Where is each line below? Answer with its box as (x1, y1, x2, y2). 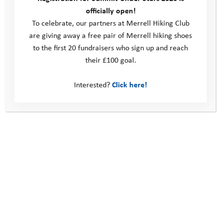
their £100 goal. (85, 54, 136, 65)
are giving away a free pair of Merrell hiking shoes (29, 30, 192, 40)
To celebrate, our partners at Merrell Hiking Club (32, 17, 189, 28)
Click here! (112, 79, 147, 90)
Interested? (74, 79, 112, 90)
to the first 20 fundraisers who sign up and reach (33, 42, 188, 53)
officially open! (85, 5, 136, 16)
